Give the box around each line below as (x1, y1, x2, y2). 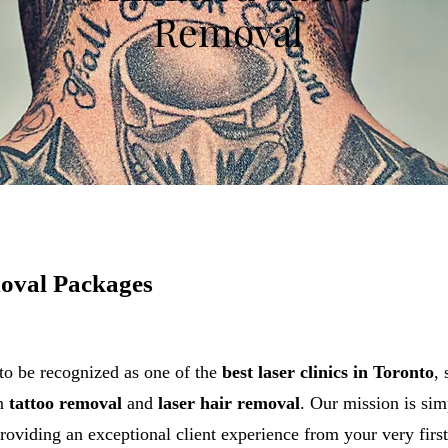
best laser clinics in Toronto (222, 362, 434, 382)
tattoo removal (9, 393, 122, 413)
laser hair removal (158, 393, 300, 413)
